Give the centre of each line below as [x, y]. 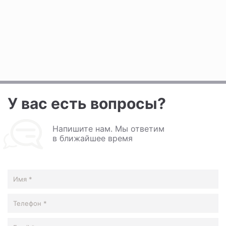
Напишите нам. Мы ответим [108, 128]
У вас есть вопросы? [87, 103]
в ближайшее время [93, 138]
